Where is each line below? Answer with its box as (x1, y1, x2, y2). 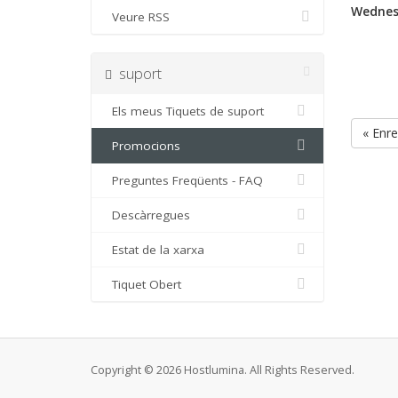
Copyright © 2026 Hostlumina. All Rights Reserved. (91, 362, 354, 378)
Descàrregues (105, 207, 190, 223)
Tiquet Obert (105, 276, 181, 292)
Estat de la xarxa (105, 242, 204, 258)
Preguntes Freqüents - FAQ (105, 172, 263, 188)
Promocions (105, 138, 180, 154)
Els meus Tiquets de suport (105, 103, 264, 119)
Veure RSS (105, 9, 170, 25)
